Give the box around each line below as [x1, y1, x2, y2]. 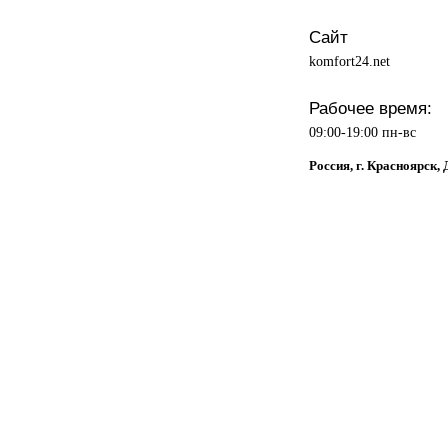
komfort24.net [308, 52, 390, 69]
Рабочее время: [308, 97, 432, 118]
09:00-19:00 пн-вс [308, 123, 416, 140]
